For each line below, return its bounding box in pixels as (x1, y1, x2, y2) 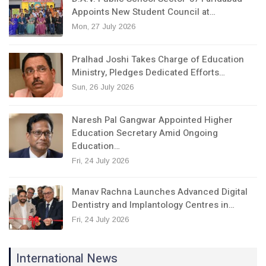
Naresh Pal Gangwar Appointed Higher (72, 113, 233, 127)
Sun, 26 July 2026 (72, 83, 134, 92)
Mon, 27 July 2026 (72, 22, 135, 31)
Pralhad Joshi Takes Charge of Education (72, 53, 244, 66)
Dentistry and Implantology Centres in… (72, 198, 235, 212)
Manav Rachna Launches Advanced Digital (72, 185, 248, 199)
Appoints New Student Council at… (72, 5, 216, 19)
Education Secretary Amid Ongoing (72, 126, 218, 140)
